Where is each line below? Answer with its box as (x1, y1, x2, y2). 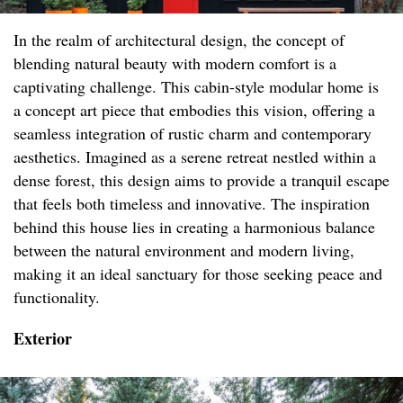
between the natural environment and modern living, (13, 239, 354, 262)
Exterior (13, 327, 72, 351)
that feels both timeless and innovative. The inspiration (13, 193, 370, 215)
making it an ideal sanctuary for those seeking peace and (13, 263, 382, 285)
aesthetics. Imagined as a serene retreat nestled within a (13, 146, 376, 168)
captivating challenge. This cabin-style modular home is (13, 76, 379, 98)
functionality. (13, 286, 100, 309)
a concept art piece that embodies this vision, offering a (13, 99, 375, 121)
